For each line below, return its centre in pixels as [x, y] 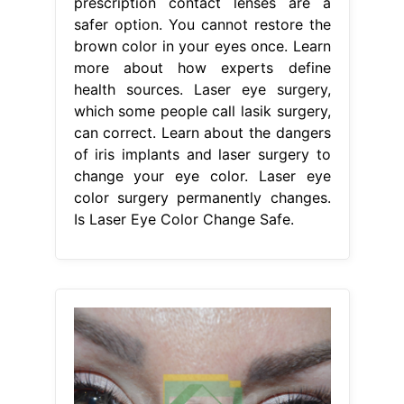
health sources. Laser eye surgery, [202, 90]
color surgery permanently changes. [202, 198]
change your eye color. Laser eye [202, 176]
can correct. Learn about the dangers [202, 133]
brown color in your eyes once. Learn [202, 46]
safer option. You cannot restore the [202, 25]
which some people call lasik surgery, [202, 111]
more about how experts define [202, 68]
